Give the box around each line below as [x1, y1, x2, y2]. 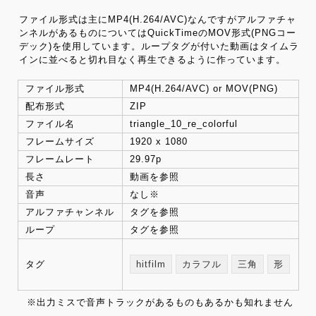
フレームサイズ [25, 136, 95, 147]
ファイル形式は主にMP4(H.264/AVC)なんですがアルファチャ [18, 13, 296, 25]
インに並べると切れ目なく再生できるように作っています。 [18, 54, 286, 65]
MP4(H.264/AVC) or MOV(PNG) [129, 83, 278, 95]
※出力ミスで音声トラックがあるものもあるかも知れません [27, 296, 294, 308]
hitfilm [135, 259, 166, 270]
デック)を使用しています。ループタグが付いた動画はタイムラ [18, 40, 299, 51]
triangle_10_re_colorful [129, 119, 238, 130]
